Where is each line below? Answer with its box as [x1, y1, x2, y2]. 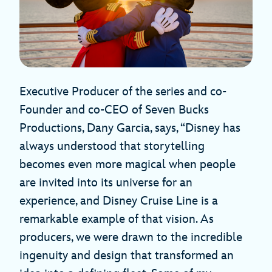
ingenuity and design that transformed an [19, 248, 234, 263]
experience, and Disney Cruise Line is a [19, 194, 218, 209]
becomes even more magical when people [19, 157, 236, 172]
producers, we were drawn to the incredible [19, 230, 242, 245]
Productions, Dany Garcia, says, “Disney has [19, 121, 240, 136]
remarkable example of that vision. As [19, 212, 214, 227]
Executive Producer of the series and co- [19, 84, 226, 100]
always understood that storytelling [19, 139, 205, 154]
